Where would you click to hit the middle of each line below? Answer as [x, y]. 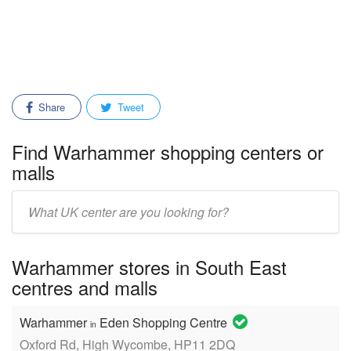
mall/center [39, 221]
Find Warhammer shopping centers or [168, 152]
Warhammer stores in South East [149, 267]
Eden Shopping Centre [163, 322]
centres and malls [85, 287]
